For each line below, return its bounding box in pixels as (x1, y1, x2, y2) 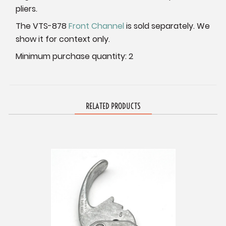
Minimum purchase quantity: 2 (16, 50, 134, 63)
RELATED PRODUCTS (85, 101, 141, 111)
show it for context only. (16, 33, 110, 45)
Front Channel (69, 20, 125, 32)
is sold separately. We (124, 20, 210, 32)
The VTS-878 (16, 20, 69, 32)
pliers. (16, 3, 38, 15)
